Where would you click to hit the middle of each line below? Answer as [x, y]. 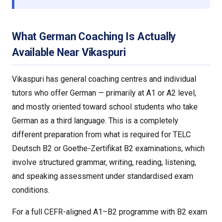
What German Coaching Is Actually [94, 36]
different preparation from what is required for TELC [101, 134]
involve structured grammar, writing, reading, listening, [104, 162]
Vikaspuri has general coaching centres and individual [104, 79]
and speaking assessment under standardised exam [103, 176]
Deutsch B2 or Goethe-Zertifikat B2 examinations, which [108, 148]
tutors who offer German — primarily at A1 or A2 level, [104, 93]
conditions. [31, 190]
